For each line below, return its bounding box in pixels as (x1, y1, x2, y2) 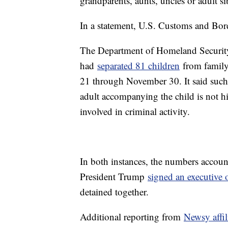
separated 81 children (97, 59, 180, 72)
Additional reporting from (80, 210, 184, 223)
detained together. (80, 185, 149, 198)
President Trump (80, 170, 148, 183)
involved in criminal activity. (80, 105, 190, 118)
